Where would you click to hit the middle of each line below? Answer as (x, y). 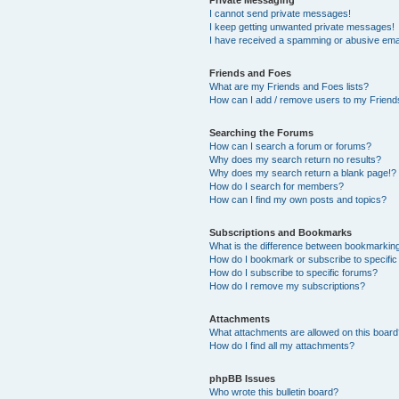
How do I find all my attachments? (282, 346)
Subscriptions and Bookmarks (281, 232)
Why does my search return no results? (296, 159)
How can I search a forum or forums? (291, 146)
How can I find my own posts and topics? (298, 199)
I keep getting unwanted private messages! (302, 27)
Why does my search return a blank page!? (303, 173)
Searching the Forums (262, 133)
